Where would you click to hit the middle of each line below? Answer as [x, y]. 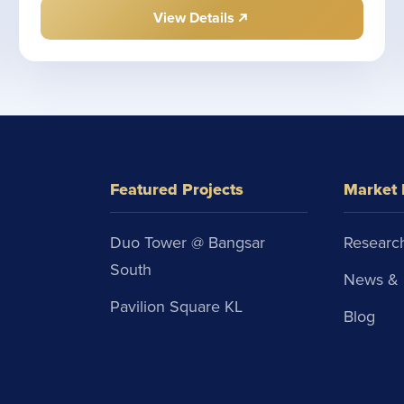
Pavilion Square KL [176, 307]
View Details [193, 18]
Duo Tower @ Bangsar [187, 243]
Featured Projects [176, 190]
